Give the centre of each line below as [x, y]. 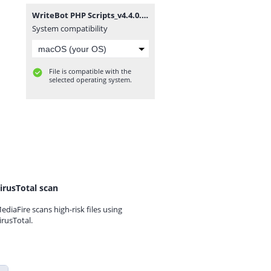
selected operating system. [90, 80]
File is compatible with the [90, 71]
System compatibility [70, 28]
